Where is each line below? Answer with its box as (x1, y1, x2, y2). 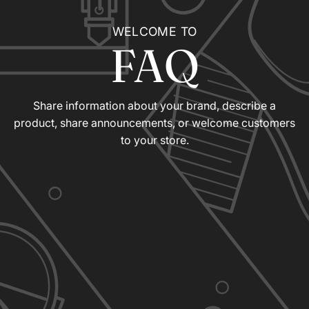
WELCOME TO (112, 23, 197, 39)
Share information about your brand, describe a (33, 98, 276, 112)
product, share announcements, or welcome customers (14, 115, 295, 130)
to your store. (120, 132, 189, 147)
